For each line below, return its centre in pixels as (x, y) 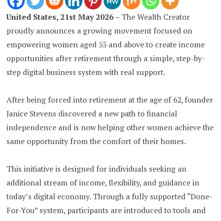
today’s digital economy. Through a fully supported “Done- (110, 197)
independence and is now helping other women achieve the (110, 128)
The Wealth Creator (156, 17)
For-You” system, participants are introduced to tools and (106, 211)
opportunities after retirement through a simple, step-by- (106, 59)
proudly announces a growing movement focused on (100, 31)
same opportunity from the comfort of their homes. (96, 142)
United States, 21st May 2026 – (64, 17)
